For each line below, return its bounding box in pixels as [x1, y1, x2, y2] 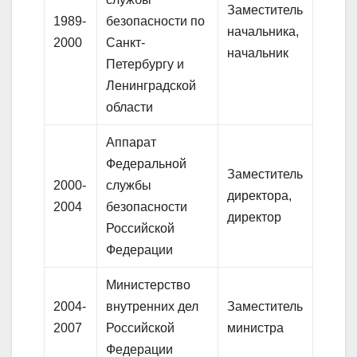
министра [227, 321, 284, 335]
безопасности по [106, 14, 206, 29]
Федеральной [106, 157, 187, 171]
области [106, 100, 154, 115]
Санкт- [106, 36, 146, 50]
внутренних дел [106, 300, 199, 314]
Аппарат [106, 135, 157, 150]
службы [106, 178, 152, 193]
